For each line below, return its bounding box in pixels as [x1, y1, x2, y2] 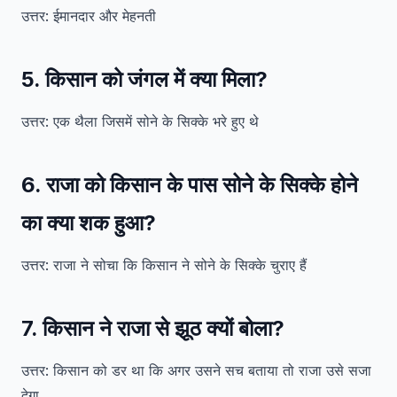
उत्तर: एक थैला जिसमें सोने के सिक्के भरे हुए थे [21, 113, 259, 130]
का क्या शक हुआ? [21, 210, 156, 236]
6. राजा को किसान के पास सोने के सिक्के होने [21, 172, 358, 198]
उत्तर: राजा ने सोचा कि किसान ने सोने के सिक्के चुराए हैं [21, 256, 307, 274]
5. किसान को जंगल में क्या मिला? [21, 66, 268, 92]
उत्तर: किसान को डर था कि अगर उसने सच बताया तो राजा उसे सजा [21, 362, 371, 379]
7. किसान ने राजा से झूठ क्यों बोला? [21, 315, 284, 341]
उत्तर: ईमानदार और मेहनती [21, 7, 156, 25]
